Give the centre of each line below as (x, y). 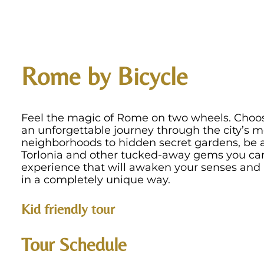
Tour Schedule (74, 245)
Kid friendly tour (68, 209)
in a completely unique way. (95, 180)
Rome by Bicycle (104, 76)
